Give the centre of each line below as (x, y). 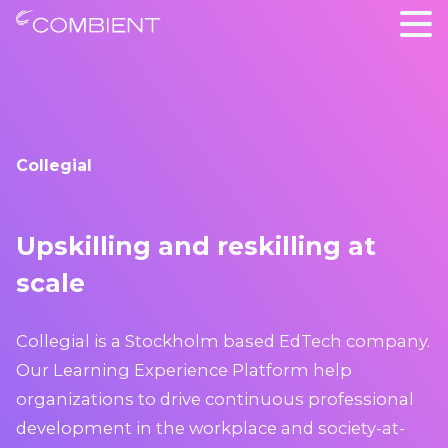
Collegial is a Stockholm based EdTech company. (223, 340)
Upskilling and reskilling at (196, 246)
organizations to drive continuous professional (215, 398)
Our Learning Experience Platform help (184, 369)
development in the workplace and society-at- (210, 427)
